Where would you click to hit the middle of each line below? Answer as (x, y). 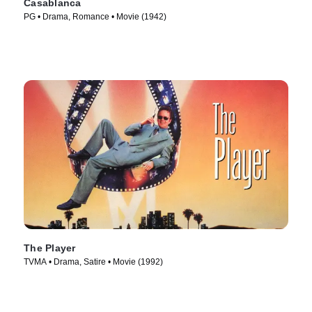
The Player (50, 248)
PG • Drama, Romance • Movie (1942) (95, 16)
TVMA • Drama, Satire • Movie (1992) (93, 262)
